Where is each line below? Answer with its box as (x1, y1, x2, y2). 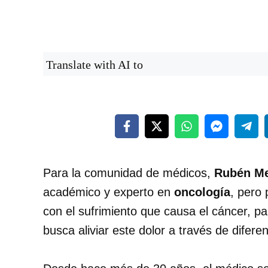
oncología (174, 185, 230, 199)
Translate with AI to (46, 58, 143, 72)
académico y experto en (43, 185, 174, 199)
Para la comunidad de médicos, (43, 166, 214, 180)
